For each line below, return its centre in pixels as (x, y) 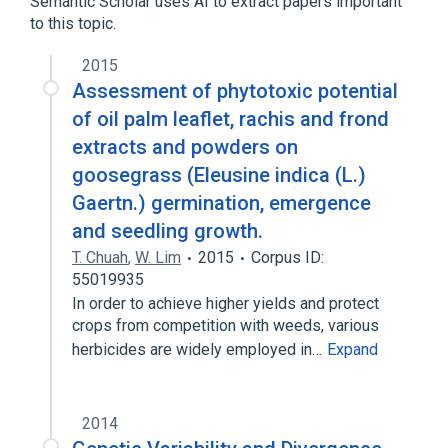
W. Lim (158, 257)
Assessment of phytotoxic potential (235, 91)
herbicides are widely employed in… (199, 349)
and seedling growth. (167, 231)
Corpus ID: (287, 257)
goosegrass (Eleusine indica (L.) (219, 175)
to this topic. (73, 23)
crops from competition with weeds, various (225, 325)
